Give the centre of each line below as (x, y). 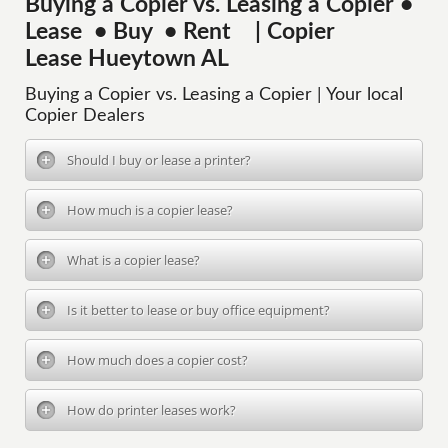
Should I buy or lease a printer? (159, 160)
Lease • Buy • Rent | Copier (180, 32)
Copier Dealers (85, 116)
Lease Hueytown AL (127, 59)
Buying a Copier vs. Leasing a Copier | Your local (214, 95)
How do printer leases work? (152, 410)
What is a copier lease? (134, 260)
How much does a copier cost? (158, 360)
